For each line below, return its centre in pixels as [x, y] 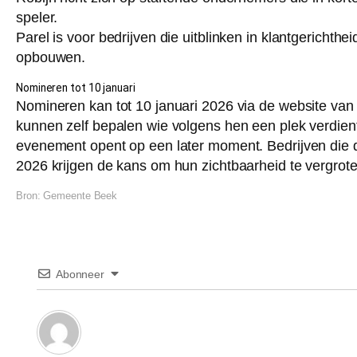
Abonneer [80, 275]
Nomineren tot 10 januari [76, 88]
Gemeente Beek [80, 196]
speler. [37, 18]
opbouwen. [51, 58]
